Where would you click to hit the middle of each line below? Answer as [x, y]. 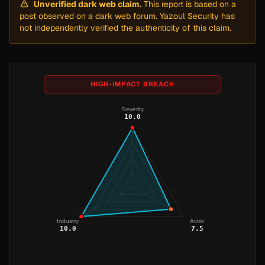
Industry [68, 221]
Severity [132, 109]
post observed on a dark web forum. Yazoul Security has [127, 16]
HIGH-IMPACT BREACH [132, 84]
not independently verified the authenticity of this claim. [125, 28]
